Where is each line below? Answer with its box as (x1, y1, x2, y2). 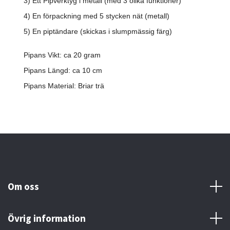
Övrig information (8, 212, 86, 225)
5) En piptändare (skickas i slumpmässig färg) (24, 27, 172, 36)
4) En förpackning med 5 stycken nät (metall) (24, 12, 169, 21)
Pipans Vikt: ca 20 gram (24, 51, 101, 60)
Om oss (8, 180, 39, 193)
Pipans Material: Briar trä (24, 82, 104, 90)
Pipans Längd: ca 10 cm (24, 66, 102, 75)
